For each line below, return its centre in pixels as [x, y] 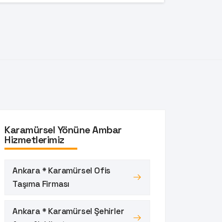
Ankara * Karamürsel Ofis [62, 170]
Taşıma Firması [41, 184]
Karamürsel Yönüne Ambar [63, 130]
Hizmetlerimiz [34, 139]
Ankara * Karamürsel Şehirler [68, 211]
